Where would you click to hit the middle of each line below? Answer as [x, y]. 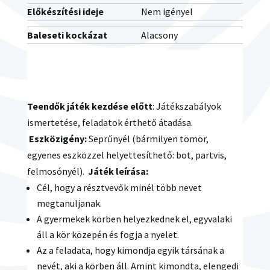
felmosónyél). [56, 171]
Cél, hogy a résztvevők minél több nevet [119, 187]
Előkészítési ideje [65, 11]
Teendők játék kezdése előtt [89, 106]
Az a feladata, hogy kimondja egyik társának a [130, 250]
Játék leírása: [118, 171]
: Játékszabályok [187, 106]
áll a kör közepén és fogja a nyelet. [108, 234]
